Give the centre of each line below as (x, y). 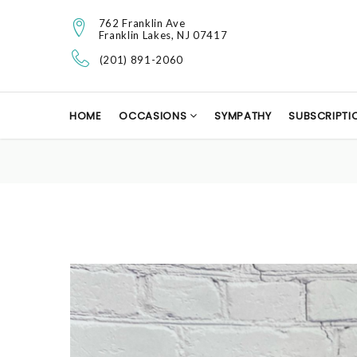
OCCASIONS (154, 116)
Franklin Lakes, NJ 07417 (163, 35)
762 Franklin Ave (142, 23)
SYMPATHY (243, 116)
